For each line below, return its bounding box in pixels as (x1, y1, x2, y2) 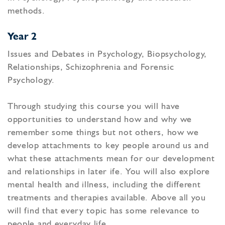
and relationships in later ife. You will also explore (8, 167, 210, 177)
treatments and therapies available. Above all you (8, 193, 206, 203)
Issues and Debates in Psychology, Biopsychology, (8, 50, 207, 59)
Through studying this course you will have (8, 102, 180, 111)
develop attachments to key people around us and (8, 141, 209, 151)
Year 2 (8, 32, 37, 43)
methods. (8, 7, 45, 16)
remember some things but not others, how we (8, 128, 199, 138)
